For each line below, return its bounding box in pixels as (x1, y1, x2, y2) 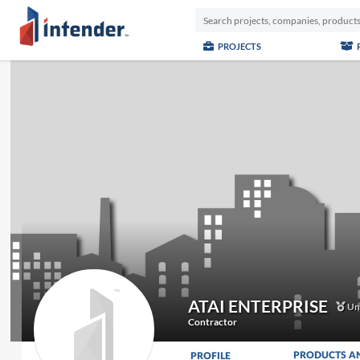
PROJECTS (215, 41, 261, 51)
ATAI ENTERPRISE (187, 296, 328, 316)
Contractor (187, 316, 237, 328)
